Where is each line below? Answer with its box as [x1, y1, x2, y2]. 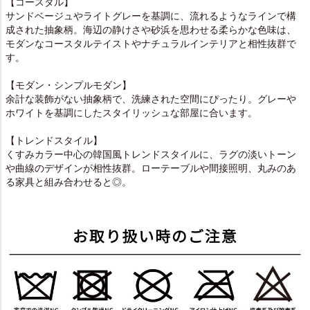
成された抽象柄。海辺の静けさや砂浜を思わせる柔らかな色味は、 [6, 24, 296, 36]
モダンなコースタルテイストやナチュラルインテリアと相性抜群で [6, 38, 296, 50]
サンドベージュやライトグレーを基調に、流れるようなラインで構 [6, 10, 296, 22]
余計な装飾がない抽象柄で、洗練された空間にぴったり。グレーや [6, 93, 296, 105]
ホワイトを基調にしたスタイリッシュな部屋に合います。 [6, 107, 257, 119]
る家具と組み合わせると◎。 [6, 176, 131, 188]
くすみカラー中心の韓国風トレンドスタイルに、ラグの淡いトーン [6, 149, 296, 161]
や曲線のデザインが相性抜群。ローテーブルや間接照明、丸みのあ [6, 163, 296, 174]
